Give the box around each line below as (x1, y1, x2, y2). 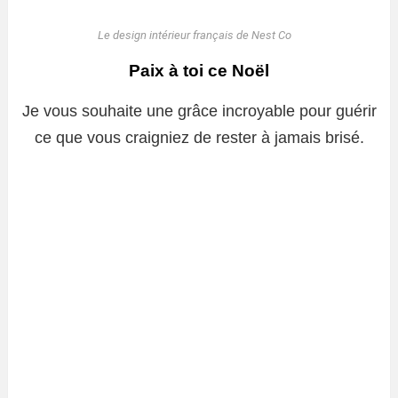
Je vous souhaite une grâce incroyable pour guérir (21, 101, 377, 120)
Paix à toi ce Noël (129, 60, 269, 80)
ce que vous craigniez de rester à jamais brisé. (34, 128, 364, 147)
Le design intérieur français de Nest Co (98, 28, 291, 42)
